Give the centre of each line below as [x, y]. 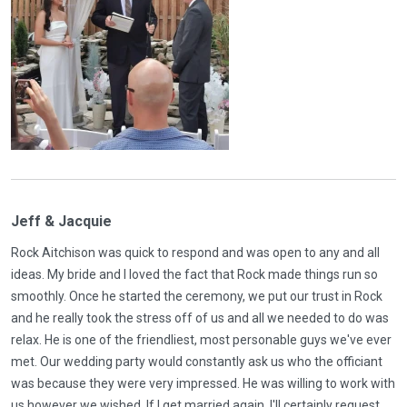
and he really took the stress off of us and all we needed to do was [200, 318]
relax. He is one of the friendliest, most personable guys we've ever [201, 340]
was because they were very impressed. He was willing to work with [203, 383]
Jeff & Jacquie [61, 221]
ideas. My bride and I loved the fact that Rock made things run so [194, 274]
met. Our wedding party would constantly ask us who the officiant [197, 362]
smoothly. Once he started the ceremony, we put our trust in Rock [197, 296]
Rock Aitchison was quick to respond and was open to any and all [195, 253]
